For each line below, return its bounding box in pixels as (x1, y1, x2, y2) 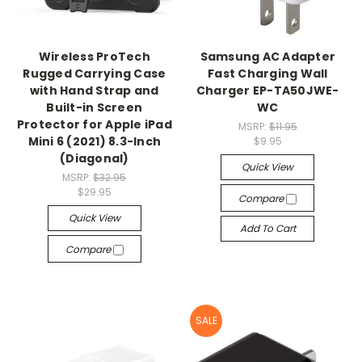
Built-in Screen (46, 99, 143, 116)
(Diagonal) (60, 150, 129, 167)
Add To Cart (239, 221, 296, 235)
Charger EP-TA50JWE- (196, 82, 339, 99)
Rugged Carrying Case (23, 65, 166, 82)
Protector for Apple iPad (16, 116, 172, 133)
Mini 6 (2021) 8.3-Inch (27, 133, 161, 150)
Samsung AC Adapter (200, 48, 335, 65)
